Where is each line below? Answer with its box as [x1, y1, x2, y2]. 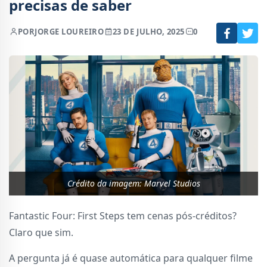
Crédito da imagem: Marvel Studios [67, 178, 200, 190]
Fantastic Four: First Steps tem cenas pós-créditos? [9, 209, 237, 223]
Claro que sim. [9, 226, 73, 240]
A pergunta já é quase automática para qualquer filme [9, 252, 253, 265]
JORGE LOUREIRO [35, 26, 104, 38]
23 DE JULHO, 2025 [112, 26, 185, 38]
